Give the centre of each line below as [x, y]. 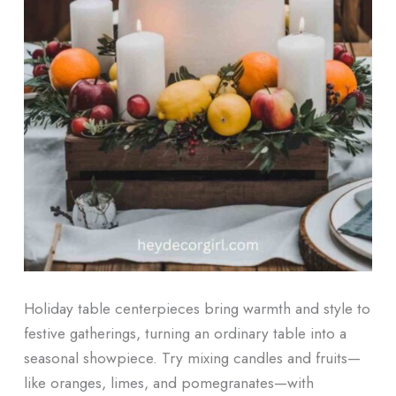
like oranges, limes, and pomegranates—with [168, 383]
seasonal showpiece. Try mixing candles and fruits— [192, 358]
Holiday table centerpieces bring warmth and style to [197, 308]
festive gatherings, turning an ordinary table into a [185, 333]
